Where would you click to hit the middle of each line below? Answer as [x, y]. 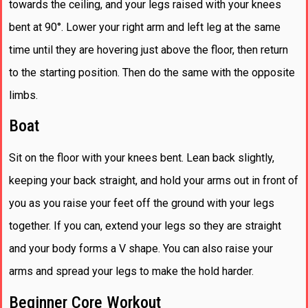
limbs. [23, 95]
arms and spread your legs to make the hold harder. [131, 272]
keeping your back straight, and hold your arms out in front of [154, 181]
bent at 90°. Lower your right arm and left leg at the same [145, 27]
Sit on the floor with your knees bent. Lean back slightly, [142, 158]
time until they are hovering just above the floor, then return [148, 49]
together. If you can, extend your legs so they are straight [145, 226]
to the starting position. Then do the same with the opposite [152, 72]
